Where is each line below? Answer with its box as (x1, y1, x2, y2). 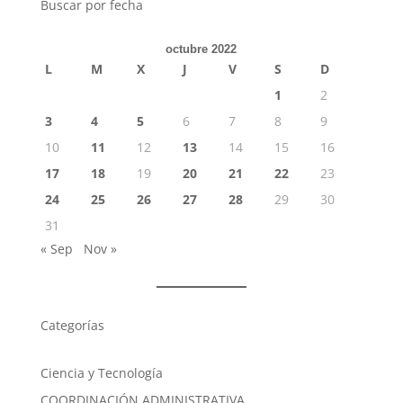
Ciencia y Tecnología (40, 363, 163, 381)
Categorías (40, 316, 104, 334)
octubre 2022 (166, 41, 237, 56)
